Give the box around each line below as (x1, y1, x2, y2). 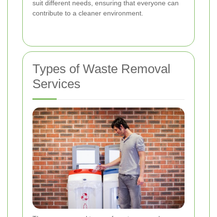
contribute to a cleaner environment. (32, 9, 143, 17)
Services (32, 77, 80, 92)
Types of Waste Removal (32, 62, 170, 77)
